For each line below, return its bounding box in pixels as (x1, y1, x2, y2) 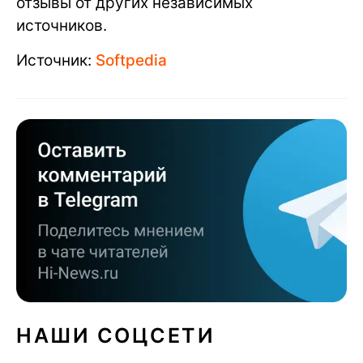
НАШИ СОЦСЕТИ (16, 322, 215, 348)
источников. (16, 16, 107, 35)
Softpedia (96, 51, 167, 70)
